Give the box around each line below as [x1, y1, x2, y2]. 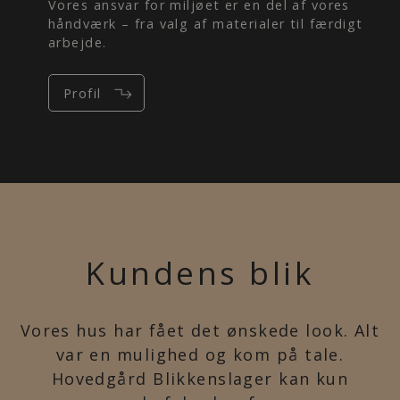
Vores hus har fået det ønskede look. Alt [20, 320, 380, 341]
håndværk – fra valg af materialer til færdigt [47, 15, 363, 32]
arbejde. [47, 34, 107, 51]
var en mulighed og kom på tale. [55, 344, 345, 365]
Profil [62, 84, 102, 102]
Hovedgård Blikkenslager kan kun [51, 368, 349, 389]
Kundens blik [86, 252, 314, 294]
